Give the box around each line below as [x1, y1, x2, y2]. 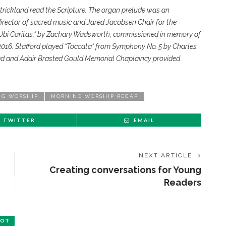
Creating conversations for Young [49, 164, 201, 175]
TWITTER [3, 117, 35, 123]
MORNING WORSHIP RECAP [51, 93, 138, 99]
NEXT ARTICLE [139, 152, 192, 159]
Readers [164, 177, 201, 188]
